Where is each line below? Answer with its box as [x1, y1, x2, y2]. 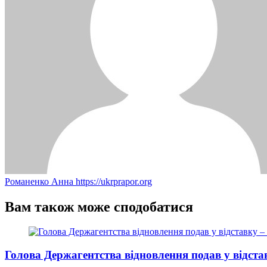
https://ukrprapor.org [76, 176, 152, 187]
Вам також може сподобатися [5, 198, 193, 215]
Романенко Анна [5, 176, 76, 187]
